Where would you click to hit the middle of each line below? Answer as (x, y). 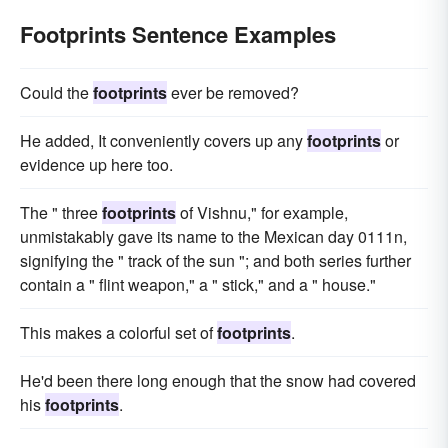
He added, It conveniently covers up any (163, 140)
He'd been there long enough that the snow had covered (218, 380)
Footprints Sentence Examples (178, 34)
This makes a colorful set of (118, 332)
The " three (61, 212)
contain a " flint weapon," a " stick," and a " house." (198, 284)
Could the (56, 92)
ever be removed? (233, 92)
